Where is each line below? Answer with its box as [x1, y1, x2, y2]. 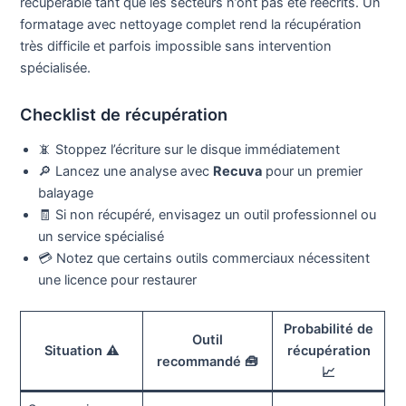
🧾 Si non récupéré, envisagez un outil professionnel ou [38, 207, 377, 224]
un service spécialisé [38, 228, 165, 246]
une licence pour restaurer [38, 272, 198, 289]
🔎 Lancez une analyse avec [38, 163, 214, 180]
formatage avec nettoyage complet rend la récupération [20, 16, 362, 34]
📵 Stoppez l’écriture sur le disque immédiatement [38, 141, 341, 159]
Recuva [213, 163, 263, 180]
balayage [38, 185, 94, 202]
